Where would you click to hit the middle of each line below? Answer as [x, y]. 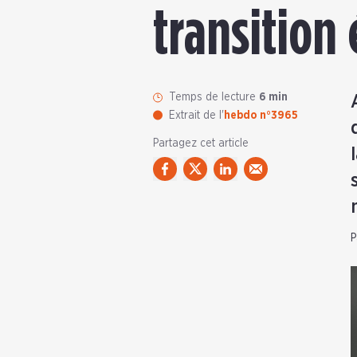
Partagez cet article [201, 143]
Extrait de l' [196, 116]
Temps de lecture [214, 97]
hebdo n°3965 [261, 116]
